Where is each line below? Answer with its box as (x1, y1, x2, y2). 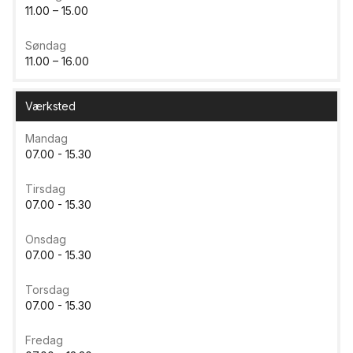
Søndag (25, 39, 66, 53)
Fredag (25, 333, 63, 347)
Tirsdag (25, 182, 65, 196)
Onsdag (25, 232, 66, 247)
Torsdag (25, 283, 69, 297)
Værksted (25, 99, 76, 113)
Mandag (25, 132, 68, 146)
